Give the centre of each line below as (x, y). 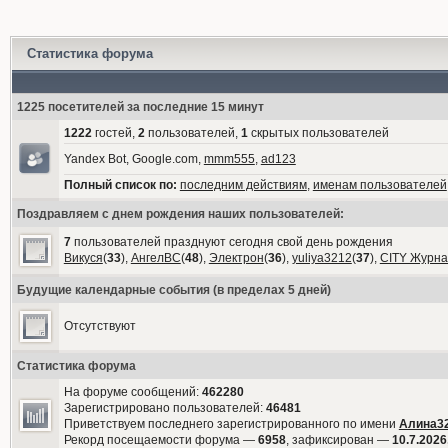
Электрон (236, 258)
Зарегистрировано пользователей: (164, 408)
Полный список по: (120, 185)
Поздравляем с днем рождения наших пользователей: (180, 214)
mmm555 (229, 159)
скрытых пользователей (318, 133)
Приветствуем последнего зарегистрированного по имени (231, 424)
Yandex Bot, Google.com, (133, 159)
